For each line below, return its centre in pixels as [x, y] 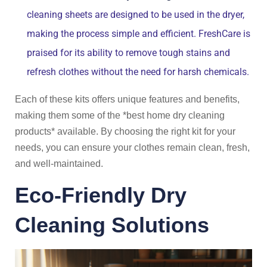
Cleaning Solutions [112, 225]
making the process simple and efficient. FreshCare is [139, 34]
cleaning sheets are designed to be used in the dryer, [136, 15]
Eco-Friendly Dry [101, 195]
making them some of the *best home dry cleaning [120, 115]
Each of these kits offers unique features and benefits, [127, 99]
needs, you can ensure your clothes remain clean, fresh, [132, 148]
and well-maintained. [59, 164]
